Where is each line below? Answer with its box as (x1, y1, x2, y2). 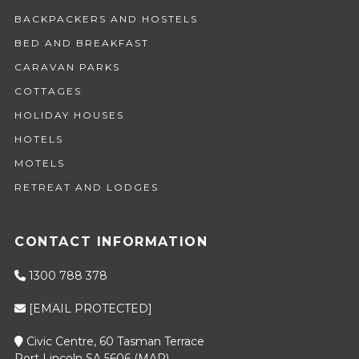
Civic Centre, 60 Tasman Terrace (22, 333, 204, 349)
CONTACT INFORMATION (14, 233, 208, 249)
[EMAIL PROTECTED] (28, 301, 152, 316)
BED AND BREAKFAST (14, 36, 149, 49)
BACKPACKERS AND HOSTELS (14, 12, 198, 25)
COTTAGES (14, 84, 82, 97)
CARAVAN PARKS (14, 60, 120, 73)
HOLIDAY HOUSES (14, 108, 124, 121)
